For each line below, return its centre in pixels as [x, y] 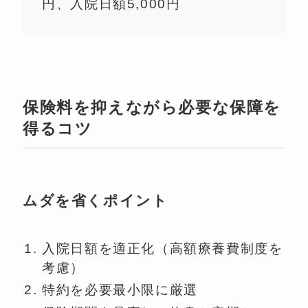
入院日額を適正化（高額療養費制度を [163, 248]
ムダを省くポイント [95, 201]
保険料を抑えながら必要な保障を [152, 107]
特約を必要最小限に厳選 [120, 290]
